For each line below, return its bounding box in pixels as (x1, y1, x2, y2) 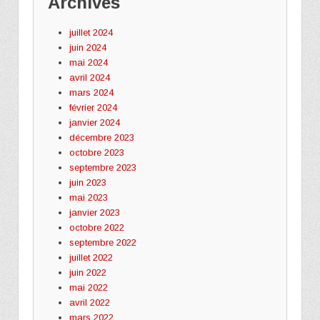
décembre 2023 (69, 131, 134, 143)
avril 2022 (69, 296, 110, 308)
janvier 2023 (69, 206, 120, 218)
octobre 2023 (69, 146, 124, 158)
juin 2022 (69, 266, 106, 278)
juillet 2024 (69, 26, 113, 38)
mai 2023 (69, 191, 108, 203)
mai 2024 (69, 56, 108, 68)
